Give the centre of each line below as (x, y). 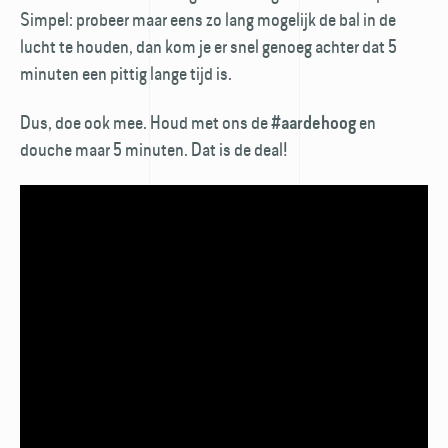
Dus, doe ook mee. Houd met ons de (145, 122)
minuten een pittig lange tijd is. (126, 73)
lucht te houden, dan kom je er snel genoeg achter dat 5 (208, 46)
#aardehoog (313, 122)
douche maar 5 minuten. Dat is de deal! (155, 149)
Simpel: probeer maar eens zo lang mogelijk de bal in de (208, 19)
